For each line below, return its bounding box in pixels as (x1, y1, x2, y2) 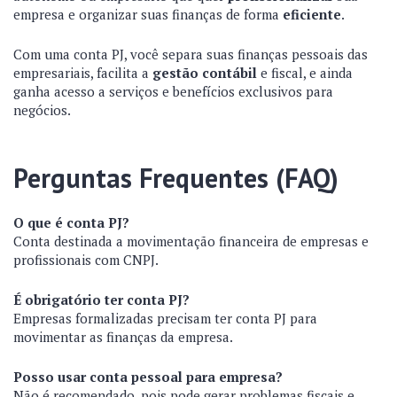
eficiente (283, 5, 341, 23)
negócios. (13, 101, 71, 119)
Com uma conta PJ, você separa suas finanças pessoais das (13, 45, 368, 63)
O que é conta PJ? (13, 214, 129, 231)
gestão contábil (152, 64, 257, 82)
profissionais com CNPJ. (13, 251, 159, 269)
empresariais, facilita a (13, 64, 152, 82)
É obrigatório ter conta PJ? (13, 291, 190, 308)
